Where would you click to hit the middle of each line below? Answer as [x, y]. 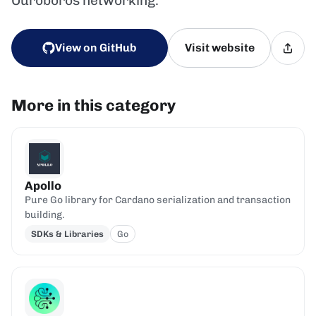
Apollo [43, 185]
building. [44, 214]
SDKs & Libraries [67, 233]
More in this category [93, 105]
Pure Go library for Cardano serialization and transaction [157, 200]
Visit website [219, 47]
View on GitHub [96, 47]
